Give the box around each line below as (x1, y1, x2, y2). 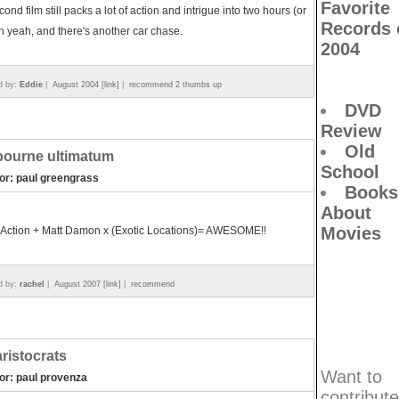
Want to (321, 367, 382, 387)
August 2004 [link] (53, 80, 119, 89)
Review (321, 121, 382, 141)
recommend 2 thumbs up (129, 80, 222, 89)
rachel (20, 280, 45, 289)
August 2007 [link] (54, 280, 121, 289)
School (321, 162, 379, 182)
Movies (321, 224, 381, 243)
